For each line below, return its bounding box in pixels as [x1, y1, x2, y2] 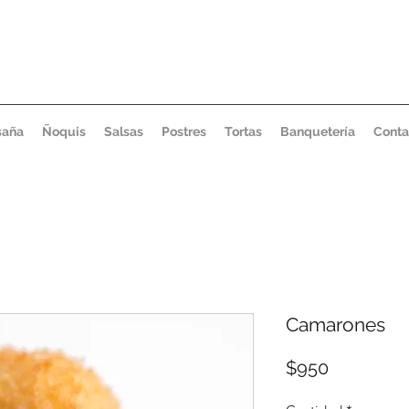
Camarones [286, 313, 385, 337]
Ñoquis [42, 124, 86, 139]
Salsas [104, 124, 143, 139]
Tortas [225, 124, 262, 139]
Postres [162, 124, 206, 139]
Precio [328, 356, 381, 379]
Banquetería [280, 124, 355, 139]
